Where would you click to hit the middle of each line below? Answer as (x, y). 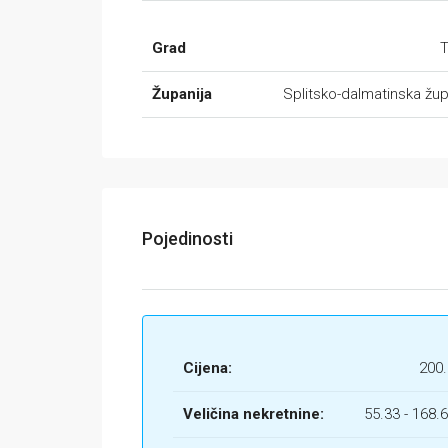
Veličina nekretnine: (253, 414)
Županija (182, 94)
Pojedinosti (187, 238)
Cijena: (207, 368)
